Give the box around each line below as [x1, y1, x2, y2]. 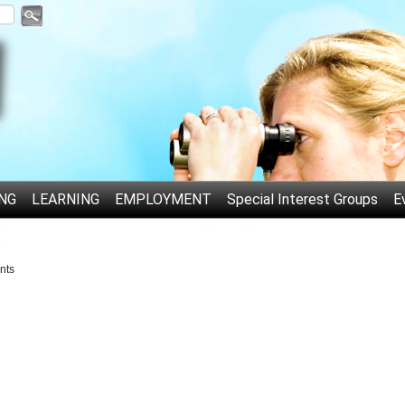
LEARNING [32, 191, 99, 208]
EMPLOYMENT [115, 191, 212, 208]
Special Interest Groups [227, 191, 378, 208]
